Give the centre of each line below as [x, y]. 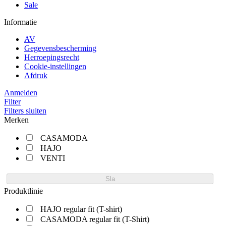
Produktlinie [23, 191]
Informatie [20, 22]
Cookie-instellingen [55, 66]
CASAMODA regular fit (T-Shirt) [95, 219]
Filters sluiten [25, 110]
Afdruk [36, 75]
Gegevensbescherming [60, 48]
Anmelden [21, 92]
